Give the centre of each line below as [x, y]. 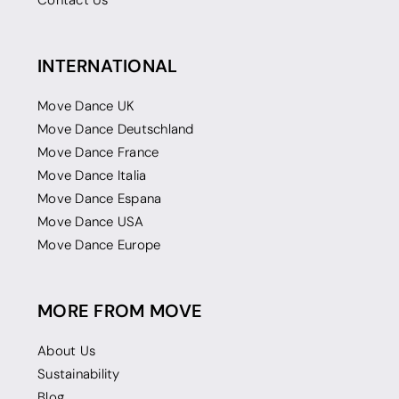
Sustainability [79, 375]
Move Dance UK [86, 106]
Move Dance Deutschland [116, 130]
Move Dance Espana [100, 199]
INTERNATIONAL [108, 66]
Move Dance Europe [99, 245]
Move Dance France [98, 153]
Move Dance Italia [92, 176]
